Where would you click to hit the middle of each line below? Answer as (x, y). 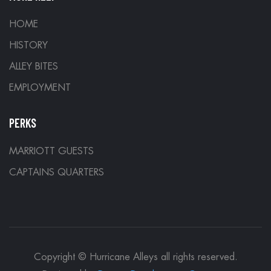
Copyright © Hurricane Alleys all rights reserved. (135, 257)
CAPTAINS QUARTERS (57, 173)
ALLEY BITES (34, 67)
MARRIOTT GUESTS (51, 152)
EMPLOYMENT (40, 88)
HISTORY (28, 46)
